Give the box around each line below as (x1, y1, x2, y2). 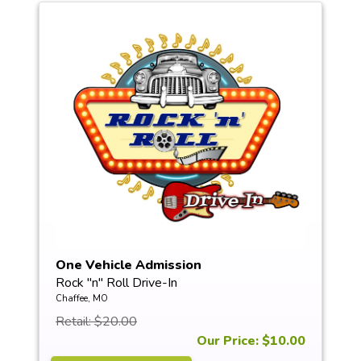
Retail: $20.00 (56, 313, 137, 330)
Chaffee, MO (56, 293, 108, 305)
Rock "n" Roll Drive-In (56, 274, 177, 292)
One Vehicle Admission (56, 256, 201, 274)
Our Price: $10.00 (197, 332, 305, 350)
